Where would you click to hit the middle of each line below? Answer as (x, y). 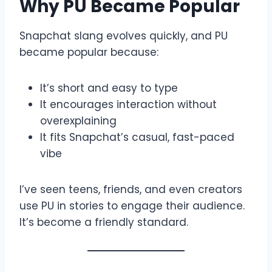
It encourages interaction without (128, 104)
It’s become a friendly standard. (104, 222)
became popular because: (89, 52)
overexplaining (78, 121)
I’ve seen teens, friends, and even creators (131, 189)
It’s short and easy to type (109, 88)
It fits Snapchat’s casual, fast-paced (137, 137)
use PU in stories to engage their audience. (132, 206)
